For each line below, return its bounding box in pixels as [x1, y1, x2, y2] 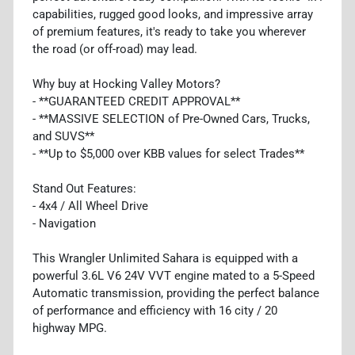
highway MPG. [32, 320, 107, 335]
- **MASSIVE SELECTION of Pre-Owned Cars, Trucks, [32, 111, 310, 126]
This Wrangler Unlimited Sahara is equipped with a [32, 250, 298, 265]
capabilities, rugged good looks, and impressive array [32, 6, 313, 21]
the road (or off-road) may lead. [32, 41, 197, 56]
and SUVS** [32, 128, 94, 143]
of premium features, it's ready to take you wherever [32, 24, 306, 39]
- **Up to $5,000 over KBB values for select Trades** [32, 146, 304, 161]
